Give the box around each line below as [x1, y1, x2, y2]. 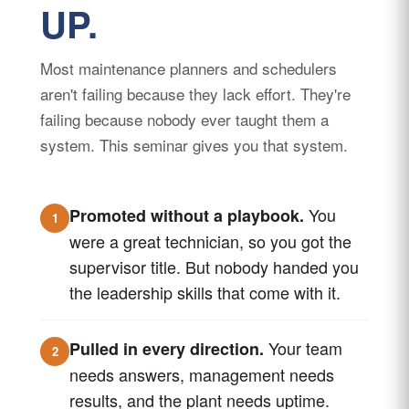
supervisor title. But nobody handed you [69, 255, 359, 278]
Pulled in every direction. [69, 337, 264, 361]
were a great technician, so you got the [69, 229, 351, 253]
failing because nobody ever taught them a [40, 108, 329, 131]
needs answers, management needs [69, 362, 334, 386]
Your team [264, 336, 342, 360]
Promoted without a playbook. [69, 204, 304, 227]
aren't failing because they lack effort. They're [40, 82, 351, 105]
